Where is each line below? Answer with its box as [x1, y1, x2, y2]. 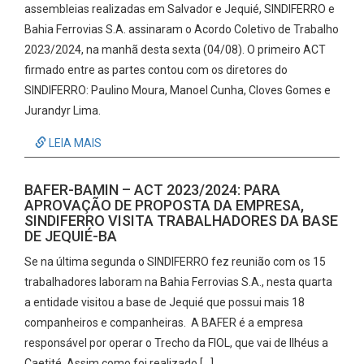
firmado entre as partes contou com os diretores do [24, 63, 288, 76]
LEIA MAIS [46, 136, 102, 149]
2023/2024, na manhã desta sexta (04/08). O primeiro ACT [24, 43, 326, 56]
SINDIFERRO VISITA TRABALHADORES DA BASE [24, 212, 338, 229]
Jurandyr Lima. [24, 104, 101, 117]
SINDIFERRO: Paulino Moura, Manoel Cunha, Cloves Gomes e [24, 84, 331, 97]
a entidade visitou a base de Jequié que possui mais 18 [24, 296, 305, 309]
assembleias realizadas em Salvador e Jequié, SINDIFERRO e [24, 2, 335, 15]
